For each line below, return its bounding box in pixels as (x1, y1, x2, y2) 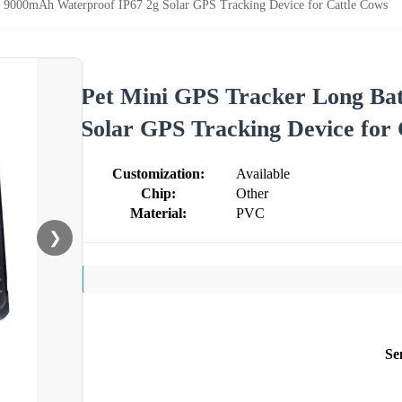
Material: (129, 205, 187, 221)
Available (236, 165, 290, 181)
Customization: (111, 165, 205, 181)
